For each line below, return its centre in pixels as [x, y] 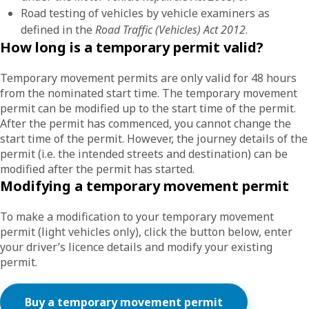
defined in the [58, 30]
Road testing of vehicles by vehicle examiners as [145, 13]
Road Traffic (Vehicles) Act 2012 [170, 30]
